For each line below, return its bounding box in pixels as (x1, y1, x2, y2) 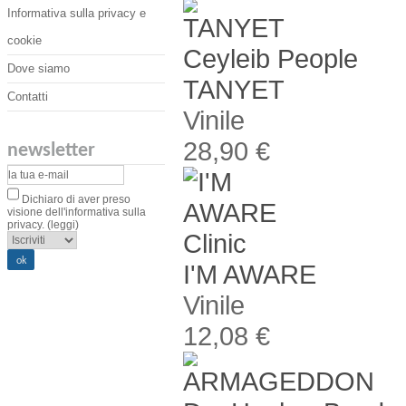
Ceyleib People (183, 43, 358, 73)
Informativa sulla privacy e (7, 6, 146, 20)
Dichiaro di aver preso (19, 193, 130, 206)
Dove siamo (7, 62, 70, 75)
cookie (7, 34, 42, 47)
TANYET (183, 73, 285, 104)
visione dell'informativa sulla (7, 206, 146, 218)
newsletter (7, 140, 95, 161)
